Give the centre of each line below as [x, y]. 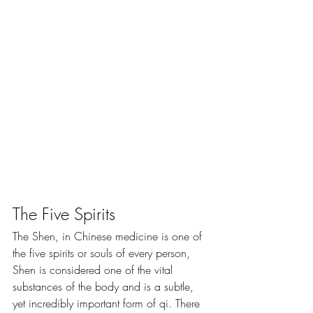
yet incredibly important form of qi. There [108, 303]
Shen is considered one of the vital [94, 269]
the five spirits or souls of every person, [103, 253]
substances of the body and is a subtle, [105, 286]
